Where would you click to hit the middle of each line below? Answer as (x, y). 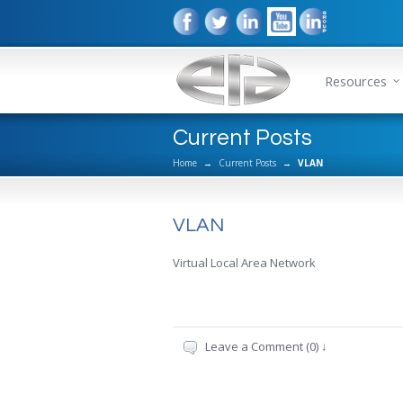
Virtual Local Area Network (244, 263)
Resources (356, 81)
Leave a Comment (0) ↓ (266, 346)
